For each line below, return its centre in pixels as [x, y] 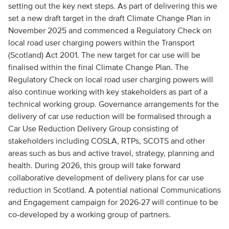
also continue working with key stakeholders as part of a [108, 91]
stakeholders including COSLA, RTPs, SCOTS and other [106, 141]
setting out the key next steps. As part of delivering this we [112, 6]
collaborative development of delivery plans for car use [106, 177]
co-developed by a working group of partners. [89, 214]
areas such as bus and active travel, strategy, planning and [111, 153]
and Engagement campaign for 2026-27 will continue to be [113, 202]
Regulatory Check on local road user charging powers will [110, 79]
